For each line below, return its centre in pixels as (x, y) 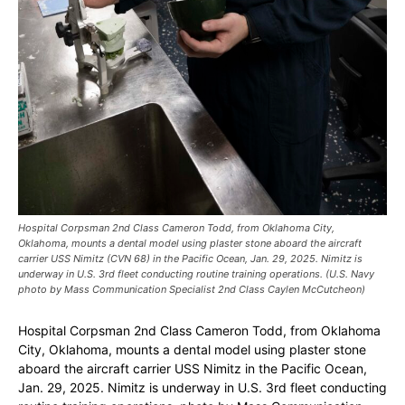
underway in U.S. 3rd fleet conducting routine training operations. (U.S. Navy (196, 274)
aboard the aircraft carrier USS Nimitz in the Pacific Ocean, (193, 369)
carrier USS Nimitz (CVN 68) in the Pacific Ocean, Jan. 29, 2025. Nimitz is (190, 259)
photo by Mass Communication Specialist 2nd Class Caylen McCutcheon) (192, 290)
